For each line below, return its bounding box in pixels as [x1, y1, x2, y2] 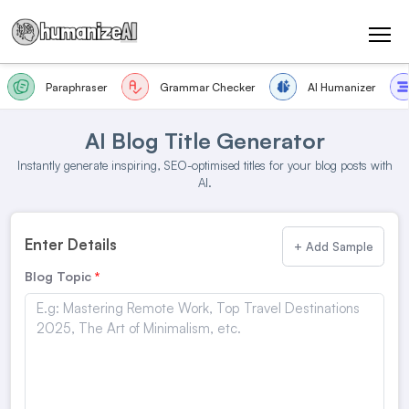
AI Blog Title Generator [84, 126, 325, 154]
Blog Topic [25, 268, 92, 284]
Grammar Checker [160, 79, 255, 94]
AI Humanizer [308, 79, 375, 94]
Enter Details [25, 235, 118, 254]
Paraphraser [46, 79, 107, 94]
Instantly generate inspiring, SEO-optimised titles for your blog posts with [16, 157, 393, 173]
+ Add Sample [293, 238, 373, 254]
